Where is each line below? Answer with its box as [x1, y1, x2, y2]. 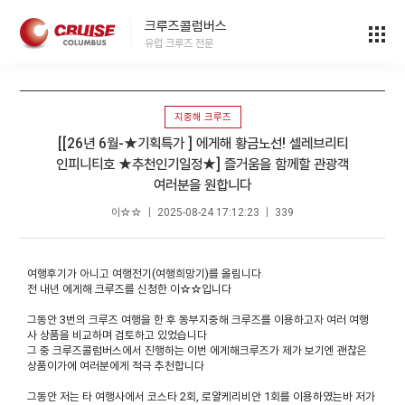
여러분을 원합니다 [154, 177, 251, 193]
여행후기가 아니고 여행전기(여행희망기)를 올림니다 [27, 267, 262, 280]
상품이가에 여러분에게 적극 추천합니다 [27, 359, 211, 372]
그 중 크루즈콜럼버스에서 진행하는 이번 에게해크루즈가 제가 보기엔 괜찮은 [27, 344, 368, 357]
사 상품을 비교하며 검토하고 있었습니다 [27, 328, 208, 342]
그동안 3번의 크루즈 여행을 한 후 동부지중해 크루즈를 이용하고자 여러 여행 [27, 313, 370, 326]
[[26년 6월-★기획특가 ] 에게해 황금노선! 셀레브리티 [57, 136, 348, 152]
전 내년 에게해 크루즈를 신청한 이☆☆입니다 [27, 282, 232, 296]
